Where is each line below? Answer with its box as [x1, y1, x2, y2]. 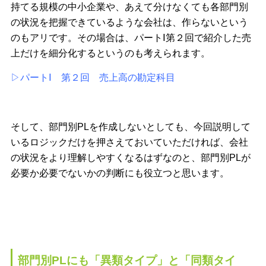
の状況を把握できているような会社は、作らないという [10, 17, 248, 27]
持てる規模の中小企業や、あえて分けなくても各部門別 [10, 1, 248, 12]
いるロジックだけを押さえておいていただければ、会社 [10, 137, 248, 148]
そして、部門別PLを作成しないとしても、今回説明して [10, 122, 251, 132]
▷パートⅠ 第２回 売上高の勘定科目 [10, 72, 175, 83]
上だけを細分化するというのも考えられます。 [10, 47, 210, 58]
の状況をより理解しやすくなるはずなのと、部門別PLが [10, 153, 251, 163]
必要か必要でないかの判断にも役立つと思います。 [10, 168, 229, 179]
